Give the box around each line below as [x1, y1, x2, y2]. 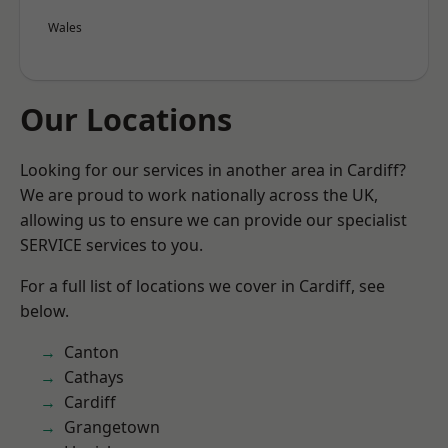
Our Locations [20, 98, 232, 140]
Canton [64, 341, 119, 363]
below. [20, 300, 69, 322]
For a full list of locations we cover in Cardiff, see [20, 275, 385, 297]
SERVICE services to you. [20, 234, 203, 256]
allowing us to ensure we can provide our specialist [20, 209, 407, 231]
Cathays [64, 366, 124, 388]
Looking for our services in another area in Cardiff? [20, 159, 406, 181]
